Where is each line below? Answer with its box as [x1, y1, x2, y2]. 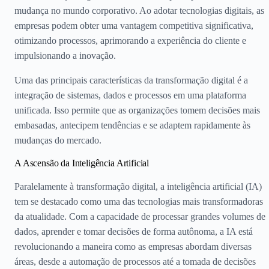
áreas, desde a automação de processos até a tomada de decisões [14, 256, 256, 267]
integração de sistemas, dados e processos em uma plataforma [14, 89, 246, 100]
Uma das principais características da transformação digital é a [14, 74, 248, 85]
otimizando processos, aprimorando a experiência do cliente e [14, 35, 246, 46]
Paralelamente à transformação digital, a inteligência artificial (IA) [14, 181, 262, 192]
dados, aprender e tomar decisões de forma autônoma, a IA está [14, 226, 253, 237]
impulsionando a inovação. [14, 50, 116, 61]
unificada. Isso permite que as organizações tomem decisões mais [14, 104, 260, 115]
